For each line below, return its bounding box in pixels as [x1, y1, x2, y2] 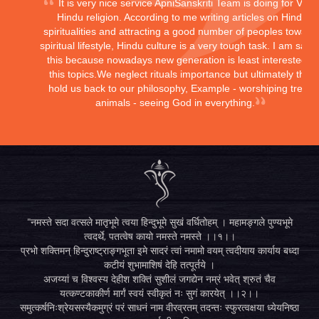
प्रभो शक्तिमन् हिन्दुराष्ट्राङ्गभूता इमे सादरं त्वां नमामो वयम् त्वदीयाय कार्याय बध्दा [20, 243, 299, 257]
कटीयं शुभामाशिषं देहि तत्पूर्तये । [104, 257, 215, 271]
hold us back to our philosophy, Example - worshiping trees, [48, 82, 316, 94]
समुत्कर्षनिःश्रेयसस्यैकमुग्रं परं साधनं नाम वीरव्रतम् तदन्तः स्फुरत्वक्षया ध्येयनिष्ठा [20, 300, 299, 314]
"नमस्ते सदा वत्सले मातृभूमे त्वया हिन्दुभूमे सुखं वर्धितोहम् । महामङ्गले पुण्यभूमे [26, 214, 293, 229]
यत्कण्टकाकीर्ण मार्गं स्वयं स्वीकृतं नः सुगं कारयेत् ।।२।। [60, 286, 259, 300]
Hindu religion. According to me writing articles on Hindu [57, 11, 308, 23]
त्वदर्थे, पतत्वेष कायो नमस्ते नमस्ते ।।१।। [83, 229, 236, 243]
